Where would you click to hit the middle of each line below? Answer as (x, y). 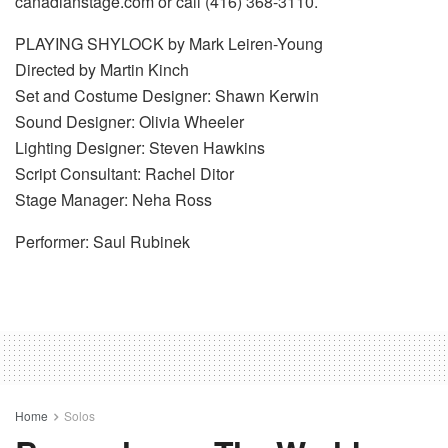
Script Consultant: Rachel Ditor (124, 174)
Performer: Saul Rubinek (102, 242)
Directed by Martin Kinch (102, 70)
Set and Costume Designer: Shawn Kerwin (167, 96)
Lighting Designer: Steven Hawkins (140, 148)
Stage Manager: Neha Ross (113, 200)
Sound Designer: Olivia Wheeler (129, 122)
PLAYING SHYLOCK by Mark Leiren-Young (169, 44)
